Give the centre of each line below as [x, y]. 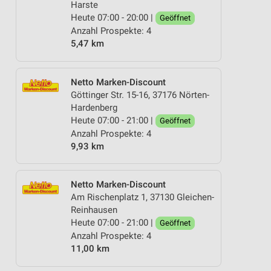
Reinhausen [94, 210]
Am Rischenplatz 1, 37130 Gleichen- [142, 197]
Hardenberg [94, 107]
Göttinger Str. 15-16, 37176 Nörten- [140, 95]
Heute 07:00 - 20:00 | [113, 18]
